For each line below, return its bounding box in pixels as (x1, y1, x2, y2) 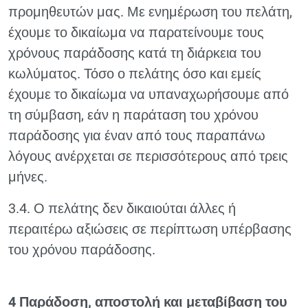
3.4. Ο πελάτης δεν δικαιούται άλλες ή (8, 200, 236, 217)
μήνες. (8, 168, 47, 185)
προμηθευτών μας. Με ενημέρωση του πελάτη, (8, 3, 292, 20)
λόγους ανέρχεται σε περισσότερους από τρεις (8, 148, 288, 164)
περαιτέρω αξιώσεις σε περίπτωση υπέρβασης (8, 221, 291, 237)
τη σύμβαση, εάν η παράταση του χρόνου (8, 107, 258, 123)
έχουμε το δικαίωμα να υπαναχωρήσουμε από (8, 86, 289, 102)
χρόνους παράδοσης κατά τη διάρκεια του (8, 45, 261, 61)
